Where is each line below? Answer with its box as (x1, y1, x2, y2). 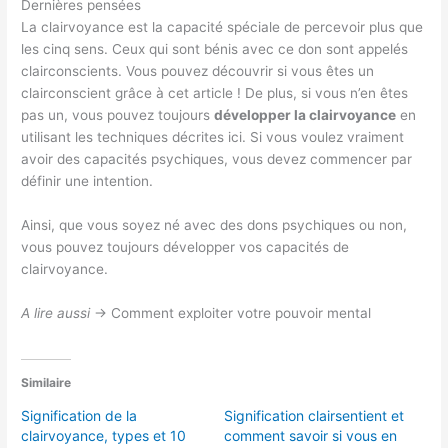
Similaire (21, 375, 72, 391)
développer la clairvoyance (214, 107, 397, 124)
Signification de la (21, 407, 138, 425)
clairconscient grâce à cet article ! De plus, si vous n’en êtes (21, 85, 409, 102)
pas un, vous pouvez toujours (21, 107, 215, 124)
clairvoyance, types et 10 (21, 427, 187, 445)
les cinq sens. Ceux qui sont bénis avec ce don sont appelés (21, 41, 409, 58)
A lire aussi (21, 304, 95, 321)
